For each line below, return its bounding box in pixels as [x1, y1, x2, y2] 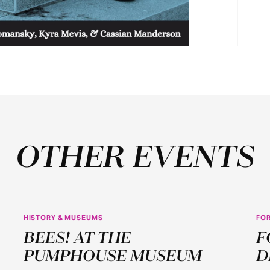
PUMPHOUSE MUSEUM [23, 247, 202, 265]
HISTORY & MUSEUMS [23, 213, 103, 222]
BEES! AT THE [23, 229, 131, 247]
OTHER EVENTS [15, 141, 255, 175]
